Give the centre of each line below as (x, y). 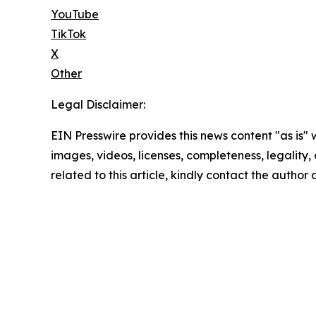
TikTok (68, 34)
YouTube (75, 14)
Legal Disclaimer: (98, 105)
